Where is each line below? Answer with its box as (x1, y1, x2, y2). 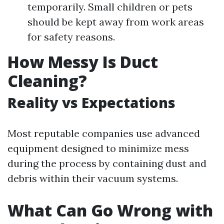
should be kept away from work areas (27, 15, 204, 28)
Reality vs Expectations (7, 93, 175, 112)
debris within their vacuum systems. (7, 172, 178, 184)
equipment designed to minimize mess (7, 142, 189, 154)
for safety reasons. (27, 30, 115, 43)
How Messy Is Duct (7, 51, 158, 72)
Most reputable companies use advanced (7, 127, 200, 139)
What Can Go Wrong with (7, 199, 213, 221)
